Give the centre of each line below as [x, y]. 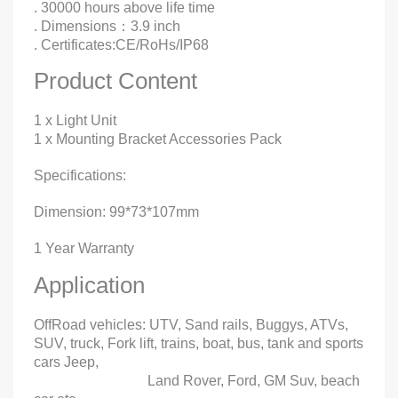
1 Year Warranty [84, 248]
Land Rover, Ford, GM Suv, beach [197, 380]
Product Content [115, 80]
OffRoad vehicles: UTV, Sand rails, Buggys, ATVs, [191, 324]
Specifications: [80, 175]
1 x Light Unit [75, 120]
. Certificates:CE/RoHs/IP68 [121, 44]
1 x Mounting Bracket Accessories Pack [158, 139]
